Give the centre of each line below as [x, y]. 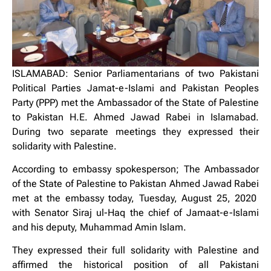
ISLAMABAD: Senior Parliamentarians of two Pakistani [135, 73]
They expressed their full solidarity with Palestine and [135, 250]
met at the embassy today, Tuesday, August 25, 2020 [135, 198]
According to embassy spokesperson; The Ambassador [135, 169]
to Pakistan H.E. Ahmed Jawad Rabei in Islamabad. [135, 117]
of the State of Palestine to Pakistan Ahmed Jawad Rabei [135, 184]
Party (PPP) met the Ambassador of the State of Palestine [135, 102]
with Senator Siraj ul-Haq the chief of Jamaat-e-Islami [135, 213]
